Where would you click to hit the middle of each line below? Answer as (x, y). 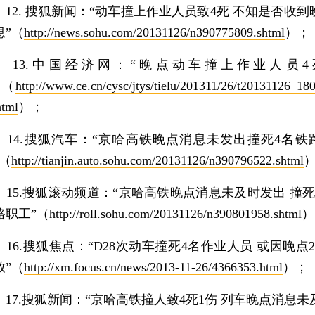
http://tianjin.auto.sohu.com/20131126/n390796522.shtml (157, 160)
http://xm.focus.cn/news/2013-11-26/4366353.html (153, 267)
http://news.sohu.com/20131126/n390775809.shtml (154, 32)
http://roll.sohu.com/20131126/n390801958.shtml (175, 214)
